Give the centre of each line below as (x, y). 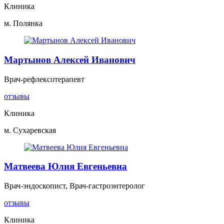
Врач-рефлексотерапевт (44, 79)
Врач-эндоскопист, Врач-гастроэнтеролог (74, 186)
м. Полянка (23, 23)
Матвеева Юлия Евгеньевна (65, 166)
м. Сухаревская (30, 130)
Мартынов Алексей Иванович (70, 59)
